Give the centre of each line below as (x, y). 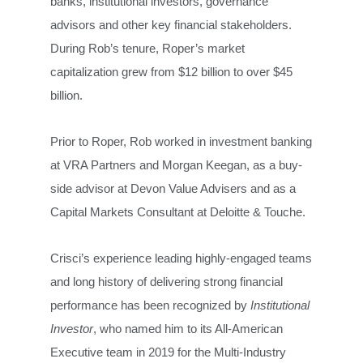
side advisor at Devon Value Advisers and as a (173, 189)
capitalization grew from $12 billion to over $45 (172, 72)
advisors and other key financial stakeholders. (171, 25)
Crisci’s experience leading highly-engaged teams (181, 258)
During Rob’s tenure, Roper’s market (148, 49)
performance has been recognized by (151, 305)
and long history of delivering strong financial (167, 282)
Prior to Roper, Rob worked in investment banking (181, 142)
